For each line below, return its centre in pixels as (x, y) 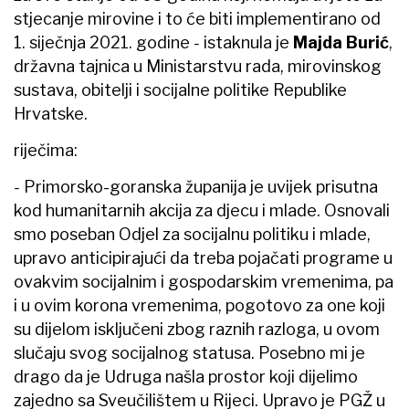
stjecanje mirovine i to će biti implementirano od (197, 18)
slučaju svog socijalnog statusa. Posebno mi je (189, 352)
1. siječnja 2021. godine (104, 42)
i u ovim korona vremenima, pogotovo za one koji (199, 305)
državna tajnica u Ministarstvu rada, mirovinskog (198, 66)
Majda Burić (341, 42)
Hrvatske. (51, 113)
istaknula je (246, 42)
